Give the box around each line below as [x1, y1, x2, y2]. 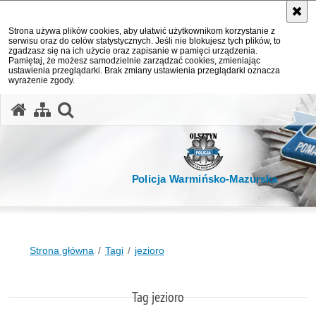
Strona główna [30, 245, 94, 256]
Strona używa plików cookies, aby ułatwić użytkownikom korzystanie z [8, 26, 275, 36]
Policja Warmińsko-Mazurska [131, 173, 278, 186]
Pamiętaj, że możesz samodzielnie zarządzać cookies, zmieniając [8, 56, 260, 66]
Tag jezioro [132, 288, 184, 305]
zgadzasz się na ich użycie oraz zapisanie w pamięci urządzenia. [8, 46, 257, 56]
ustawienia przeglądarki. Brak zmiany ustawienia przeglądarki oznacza [8, 66, 280, 75]
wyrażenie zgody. [8, 75, 75, 85]
